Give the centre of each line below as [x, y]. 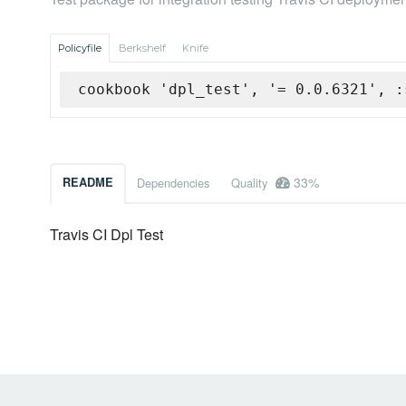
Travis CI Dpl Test [106, 235]
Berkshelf [142, 48]
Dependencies [173, 183]
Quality [251, 183]
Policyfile [80, 48]
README [88, 183]
